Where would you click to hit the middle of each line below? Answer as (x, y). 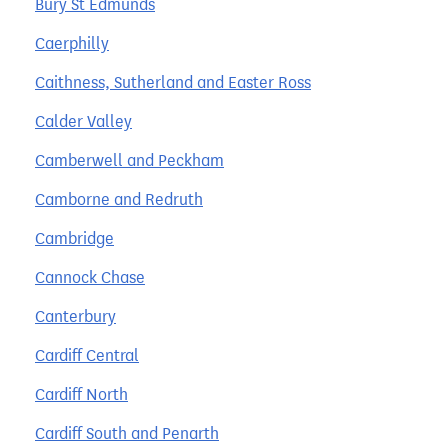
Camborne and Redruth (119, 199)
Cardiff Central (87, 355)
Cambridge (74, 238)
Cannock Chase (90, 277)
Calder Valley (83, 121)
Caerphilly (72, 43)
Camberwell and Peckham (129, 160)
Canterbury (75, 316)
